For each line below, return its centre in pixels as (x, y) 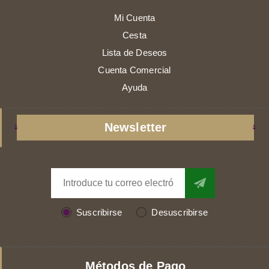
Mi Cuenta (134, 17)
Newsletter (135, 127)
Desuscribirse (180, 212)
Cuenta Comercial (134, 70)
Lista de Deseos (134, 52)
